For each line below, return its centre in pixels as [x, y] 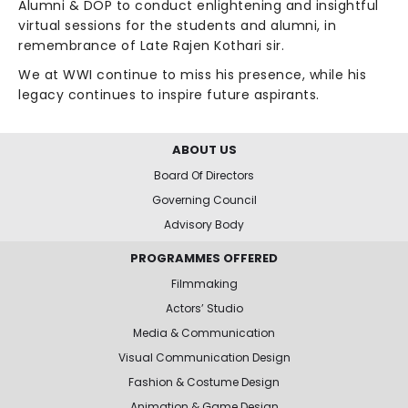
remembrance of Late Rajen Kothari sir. [151, 45]
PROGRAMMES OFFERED [204, 258]
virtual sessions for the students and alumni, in [177, 25]
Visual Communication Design [204, 357]
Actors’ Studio [204, 308]
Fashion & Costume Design [204, 382]
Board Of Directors [204, 175]
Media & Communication [204, 332]
